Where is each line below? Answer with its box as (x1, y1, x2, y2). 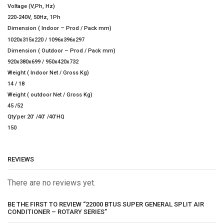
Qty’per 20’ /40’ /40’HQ (7, 113, 64, 120)
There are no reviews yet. (7, 178, 95, 188)
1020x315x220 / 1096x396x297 (7, 36, 84, 43)
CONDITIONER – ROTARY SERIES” (7, 207, 107, 215)
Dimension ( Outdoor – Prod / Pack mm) (7, 47, 115, 54)
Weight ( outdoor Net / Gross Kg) (7, 91, 92, 98)
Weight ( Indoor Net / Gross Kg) (7, 69, 89, 76)
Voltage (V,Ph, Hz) (7, 3, 55, 10)
